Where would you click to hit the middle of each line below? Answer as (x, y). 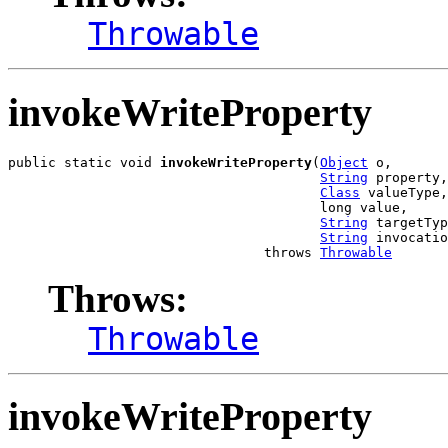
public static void (84, 162)
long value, (208, 207)
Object (344, 162)
